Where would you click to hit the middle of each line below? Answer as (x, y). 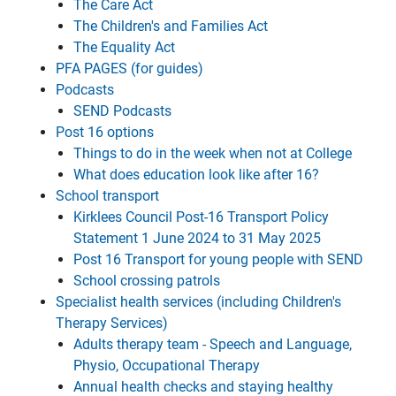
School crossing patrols (147, 281)
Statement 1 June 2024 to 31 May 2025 (197, 238)
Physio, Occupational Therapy (167, 366)
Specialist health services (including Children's (198, 302)
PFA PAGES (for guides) (129, 69)
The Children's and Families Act (171, 26)
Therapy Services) (112, 323)
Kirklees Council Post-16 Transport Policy (201, 217)
